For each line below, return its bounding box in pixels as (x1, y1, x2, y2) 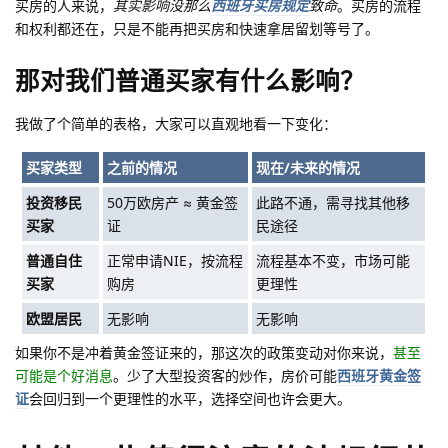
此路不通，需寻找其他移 (256, 192, 411, 212)
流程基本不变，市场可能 (256, 250, 411, 270)
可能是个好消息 (15, 365, 113, 385)
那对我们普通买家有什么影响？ (15, 63, 365, 97)
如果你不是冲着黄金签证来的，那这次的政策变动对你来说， (15, 342, 393, 362)
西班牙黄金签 (337, 365, 421, 385)
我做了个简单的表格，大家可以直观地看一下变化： (15, 113, 337, 133)
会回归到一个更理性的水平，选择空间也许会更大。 (29, 388, 351, 408)
